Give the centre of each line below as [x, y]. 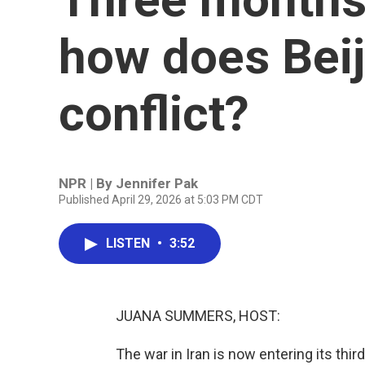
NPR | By [87, 183]
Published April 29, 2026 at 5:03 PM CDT [161, 200]
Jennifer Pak [157, 183]
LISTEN [130, 243]
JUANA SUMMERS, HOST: [198, 316]
